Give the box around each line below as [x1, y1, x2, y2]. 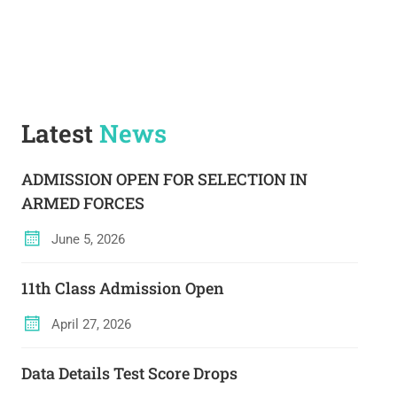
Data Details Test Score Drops [20, 362, 237, 385]
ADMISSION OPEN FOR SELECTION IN [20, 168, 307, 191]
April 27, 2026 [47, 316, 131, 333]
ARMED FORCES [20, 192, 144, 214]
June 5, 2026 [47, 231, 125, 248]
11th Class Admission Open [20, 277, 224, 300]
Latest [20, 117, 99, 151]
